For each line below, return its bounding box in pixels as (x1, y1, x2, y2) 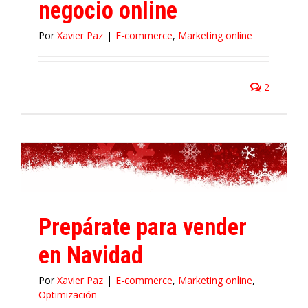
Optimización (38, 287, 97, 301)
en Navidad (38, 241, 143, 269)
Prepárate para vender (38, 212, 247, 241)
